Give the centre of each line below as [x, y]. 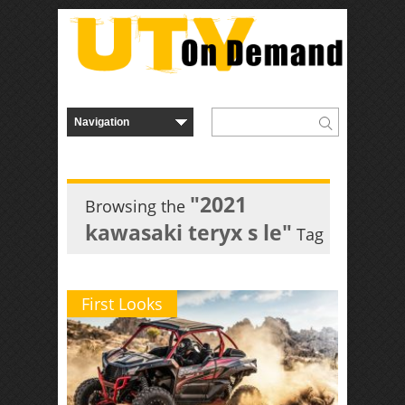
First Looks [122, 303]
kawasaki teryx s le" [188, 232]
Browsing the [137, 206]
